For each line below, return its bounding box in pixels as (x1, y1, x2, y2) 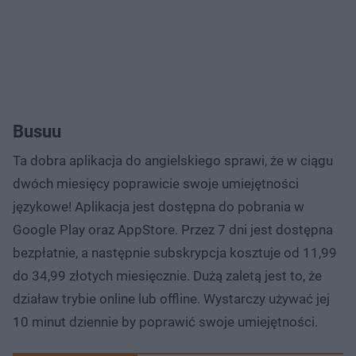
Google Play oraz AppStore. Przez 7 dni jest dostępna (13, 221, 333, 238)
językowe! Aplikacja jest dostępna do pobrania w (13, 198, 304, 215)
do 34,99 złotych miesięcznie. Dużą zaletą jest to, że (13, 267, 322, 284)
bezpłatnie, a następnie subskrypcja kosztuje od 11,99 (13, 244, 337, 261)
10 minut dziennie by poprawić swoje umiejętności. (13, 313, 318, 330)
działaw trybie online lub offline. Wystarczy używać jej (13, 290, 330, 307)
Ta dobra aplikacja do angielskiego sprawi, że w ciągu (13, 152, 333, 168)
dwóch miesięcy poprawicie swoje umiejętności (13, 175, 299, 192)
